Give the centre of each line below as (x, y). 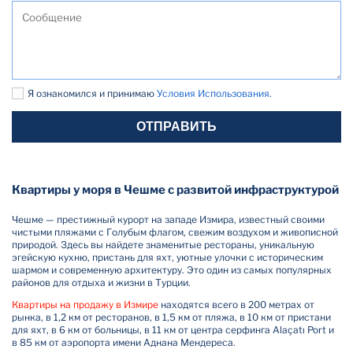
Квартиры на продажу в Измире (85, 305)
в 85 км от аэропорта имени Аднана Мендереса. (124, 342)
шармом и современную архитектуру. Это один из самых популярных (172, 270)
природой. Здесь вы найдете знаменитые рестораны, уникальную (163, 245)
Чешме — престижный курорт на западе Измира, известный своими (168, 219)
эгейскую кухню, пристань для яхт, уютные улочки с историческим (167, 257)
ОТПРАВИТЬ (176, 126)
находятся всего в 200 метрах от (236, 305)
